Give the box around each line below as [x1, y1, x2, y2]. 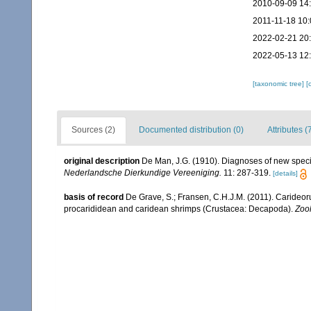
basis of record [64, 192, 124, 202]
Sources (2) [72, 125, 115, 135]
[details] [273, 169, 298, 178]
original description [64, 156, 140, 167]
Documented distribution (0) [139, 125, 244, 135]
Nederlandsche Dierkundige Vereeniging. [64, 168, 221, 178]
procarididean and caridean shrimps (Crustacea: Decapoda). [64, 203, 295, 214]
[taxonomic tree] [252, 80, 306, 88]
